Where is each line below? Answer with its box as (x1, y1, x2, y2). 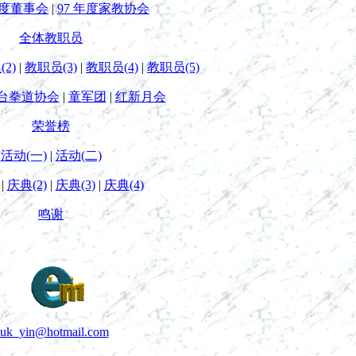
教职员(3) (25, 60, 77, 74)
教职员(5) (147, 60, 199, 74)
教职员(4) (86, 60, 138, 74)
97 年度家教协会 (57, 2, 149, 15)
